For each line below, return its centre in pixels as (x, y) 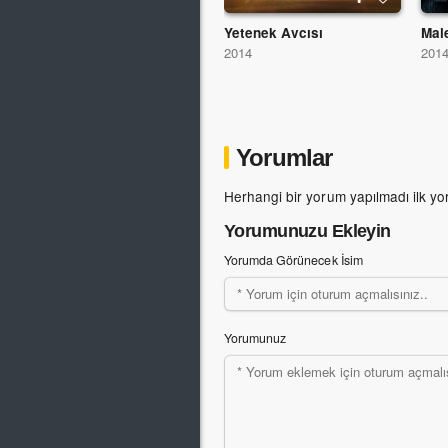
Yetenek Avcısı (274, 33)
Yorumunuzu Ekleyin (307, 231)
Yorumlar (284, 158)
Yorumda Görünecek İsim (293, 260)
